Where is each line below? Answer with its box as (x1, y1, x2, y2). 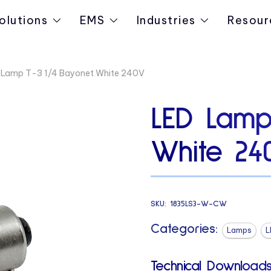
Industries (136, 13, 197, 27)
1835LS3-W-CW (169, 199, 227, 208)
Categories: (150, 222, 218, 236)
